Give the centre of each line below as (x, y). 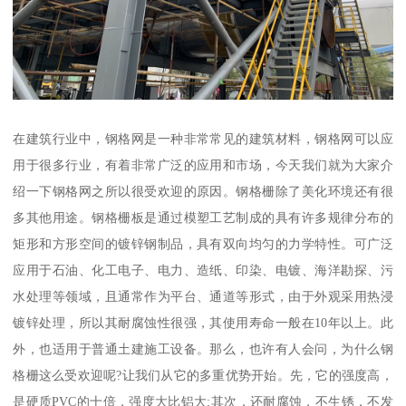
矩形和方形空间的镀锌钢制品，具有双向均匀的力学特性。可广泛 (203, 243)
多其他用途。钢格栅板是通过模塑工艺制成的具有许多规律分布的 (203, 217)
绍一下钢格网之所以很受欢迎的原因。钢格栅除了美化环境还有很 (203, 191)
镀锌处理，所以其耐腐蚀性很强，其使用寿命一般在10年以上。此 (203, 322)
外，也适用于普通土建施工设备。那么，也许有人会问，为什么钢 (203, 348)
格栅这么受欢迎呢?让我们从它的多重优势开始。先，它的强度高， (203, 375)
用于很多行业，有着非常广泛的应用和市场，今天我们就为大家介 (203, 164)
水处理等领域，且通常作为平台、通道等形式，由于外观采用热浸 (203, 296)
